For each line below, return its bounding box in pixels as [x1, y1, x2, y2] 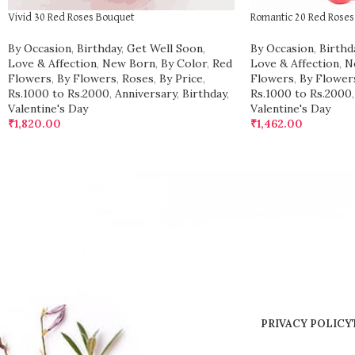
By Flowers [57, 71, 116, 86]
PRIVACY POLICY [261, 316, 352, 330]
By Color [161, 55, 207, 71]
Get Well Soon [127, 40, 203, 55]
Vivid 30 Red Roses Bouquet [8, 11, 135, 23]
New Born [102, 55, 155, 71]
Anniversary [115, 86, 177, 101]
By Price [159, 71, 203, 86]
